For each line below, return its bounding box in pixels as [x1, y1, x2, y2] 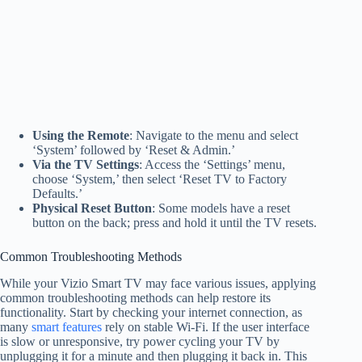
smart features [32, 320, 102, 335]
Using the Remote [32, 128, 129, 143]
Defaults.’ [32, 187, 82, 201]
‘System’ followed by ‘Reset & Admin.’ [32, 143, 235, 158]
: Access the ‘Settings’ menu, [139, 158, 285, 172]
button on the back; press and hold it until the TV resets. [32, 216, 317, 230]
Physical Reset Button [32, 201, 152, 216]
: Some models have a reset [152, 201, 290, 216]
